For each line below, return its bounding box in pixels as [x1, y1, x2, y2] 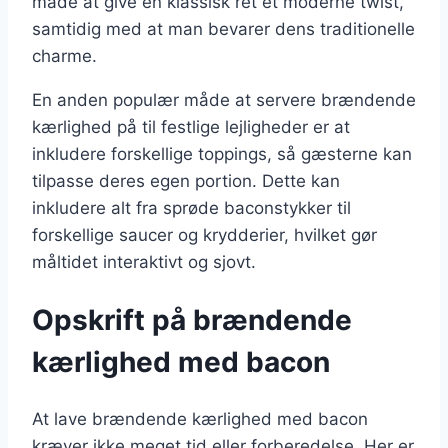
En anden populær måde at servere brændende [32, 89, 416, 110]
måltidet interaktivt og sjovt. [32, 251, 256, 272]
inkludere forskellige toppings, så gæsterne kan [32, 143, 412, 164]
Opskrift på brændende [32, 303, 352, 338]
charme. [32, 45, 97, 66]
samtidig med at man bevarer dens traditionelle [32, 18, 415, 39]
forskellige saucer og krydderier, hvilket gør [32, 224, 377, 245]
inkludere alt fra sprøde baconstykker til [32, 197, 351, 218]
